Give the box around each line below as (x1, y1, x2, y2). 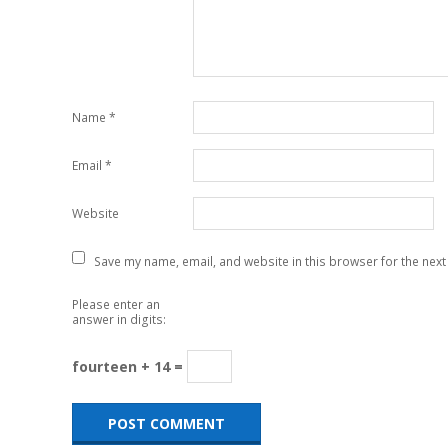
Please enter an (72, 295, 160, 313)
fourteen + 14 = (72, 357, 187, 377)
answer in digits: (72, 310, 166, 328)
